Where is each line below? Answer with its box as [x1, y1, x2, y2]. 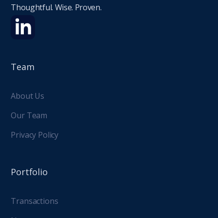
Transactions [11, 196, 58, 207]
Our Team [11, 110, 48, 121]
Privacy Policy [11, 129, 59, 141]
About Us [11, 91, 45, 102]
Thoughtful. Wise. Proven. [11, 2, 102, 13]
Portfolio [11, 166, 48, 178]
